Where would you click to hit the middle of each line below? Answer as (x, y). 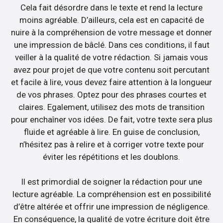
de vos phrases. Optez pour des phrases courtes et (111, 94)
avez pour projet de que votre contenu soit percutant (111, 69)
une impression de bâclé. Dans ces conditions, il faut (111, 45)
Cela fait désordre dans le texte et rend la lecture (111, 7)
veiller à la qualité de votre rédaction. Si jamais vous (111, 57)
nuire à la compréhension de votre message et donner (111, 32)
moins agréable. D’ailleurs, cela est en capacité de (111, 20)
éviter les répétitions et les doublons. (111, 157)
